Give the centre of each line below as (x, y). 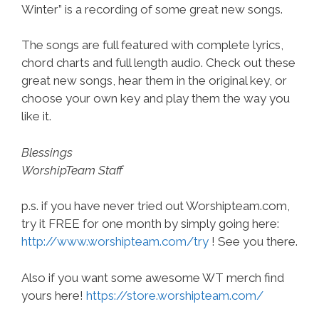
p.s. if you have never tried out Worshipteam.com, (156, 206)
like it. (36, 116)
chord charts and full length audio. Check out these (158, 63)
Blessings (47, 152)
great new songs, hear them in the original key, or (154, 80)
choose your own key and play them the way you (156, 98)
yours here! (54, 295)
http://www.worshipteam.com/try (115, 241)
